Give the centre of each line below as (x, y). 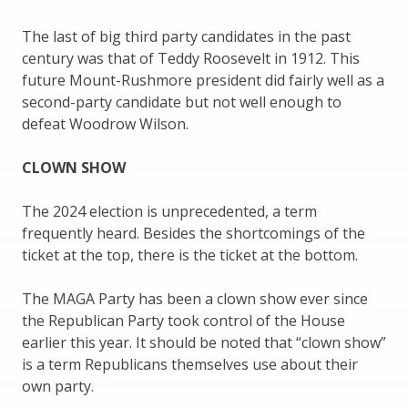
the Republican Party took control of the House (184, 320)
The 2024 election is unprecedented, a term (169, 211)
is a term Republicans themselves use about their (190, 364)
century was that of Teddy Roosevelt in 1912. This (191, 58)
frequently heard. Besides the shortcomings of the (194, 233)
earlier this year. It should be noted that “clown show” (204, 342)
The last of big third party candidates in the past (186, 36)
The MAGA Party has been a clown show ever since (195, 298)
